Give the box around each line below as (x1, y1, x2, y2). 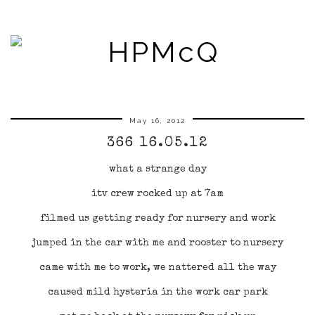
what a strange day (108, 165, 207, 174)
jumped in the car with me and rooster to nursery (32, 238, 283, 248)
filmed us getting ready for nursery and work (39, 214, 276, 224)
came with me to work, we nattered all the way (39, 263, 276, 273)
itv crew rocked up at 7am (91, 189, 224, 199)
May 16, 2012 (129, 117, 186, 124)
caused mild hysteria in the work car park (47, 288, 268, 297)
